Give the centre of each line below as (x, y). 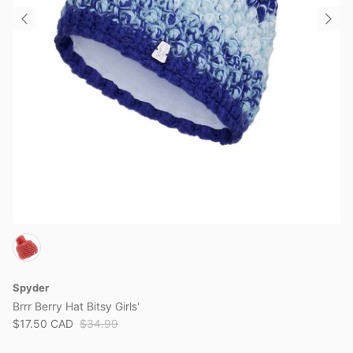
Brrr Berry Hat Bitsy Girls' (76, 306)
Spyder (31, 287)
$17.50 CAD (43, 323)
